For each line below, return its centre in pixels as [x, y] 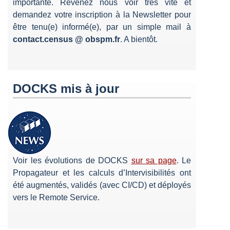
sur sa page [154, 160]
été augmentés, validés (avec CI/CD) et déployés [102, 185]
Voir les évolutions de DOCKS [72, 160]
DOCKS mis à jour [66, 88]
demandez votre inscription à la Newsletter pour [102, 14]
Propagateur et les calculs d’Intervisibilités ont [102, 172]
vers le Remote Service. [56, 197]
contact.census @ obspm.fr [66, 39]
